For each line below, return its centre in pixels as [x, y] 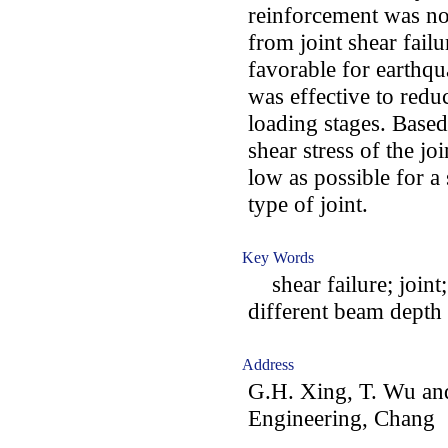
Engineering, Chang [341, 418]
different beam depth [345, 311]
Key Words [278, 257]
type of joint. [308, 204]
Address [268, 364]
